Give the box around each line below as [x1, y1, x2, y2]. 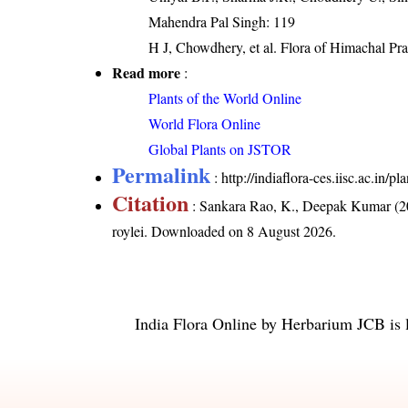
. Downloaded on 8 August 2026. [144, 221, 337, 241]
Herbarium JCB [281, 312, 385, 335]
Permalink [112, 158, 211, 191]
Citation [112, 187, 189, 219]
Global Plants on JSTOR [148, 139, 292, 159]
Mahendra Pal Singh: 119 [148, 12, 296, 32]
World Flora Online [148, 114, 261, 134]
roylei [112, 221, 145, 241]
